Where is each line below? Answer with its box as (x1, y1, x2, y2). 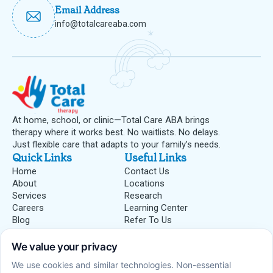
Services (12, 190, 46, 202)
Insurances (12, 238, 68, 253)
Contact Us (124, 166, 169, 177)
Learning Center (124, 202, 188, 214)
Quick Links (12, 151, 72, 166)
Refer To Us (124, 214, 172, 226)
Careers (12, 202, 44, 214)
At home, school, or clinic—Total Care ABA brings (12, 115, 210, 126)
